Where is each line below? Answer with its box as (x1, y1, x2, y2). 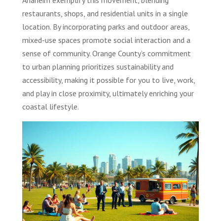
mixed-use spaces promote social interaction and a (22, 35, 190, 45)
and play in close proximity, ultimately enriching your (22, 88, 194, 99)
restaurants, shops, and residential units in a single (22, 8, 188, 19)
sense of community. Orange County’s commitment (22, 48, 191, 59)
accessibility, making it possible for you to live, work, (22, 75, 195, 85)
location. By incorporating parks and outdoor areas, (22, 22, 189, 32)
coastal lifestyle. (22, 102, 79, 112)
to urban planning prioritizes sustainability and (22, 62, 174, 72)
